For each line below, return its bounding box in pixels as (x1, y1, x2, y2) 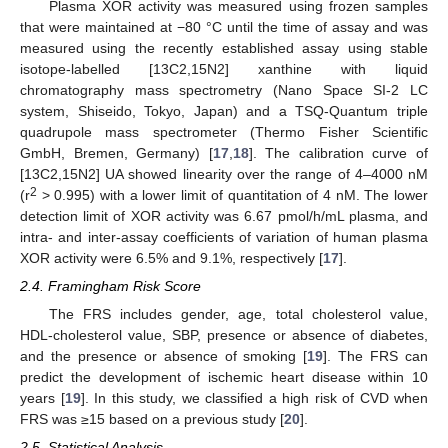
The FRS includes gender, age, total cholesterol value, (48, 305, 428, 322)
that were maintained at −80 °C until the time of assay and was (20, 18, 428, 35)
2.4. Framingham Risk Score (20, 277, 201, 294)
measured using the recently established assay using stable (20, 39, 428, 56)
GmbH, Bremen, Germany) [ (20, 144, 213, 161)
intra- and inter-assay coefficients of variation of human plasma (20, 228, 428, 245)
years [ (20, 389, 65, 406)
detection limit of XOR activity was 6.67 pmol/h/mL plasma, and (20, 207, 428, 224)
